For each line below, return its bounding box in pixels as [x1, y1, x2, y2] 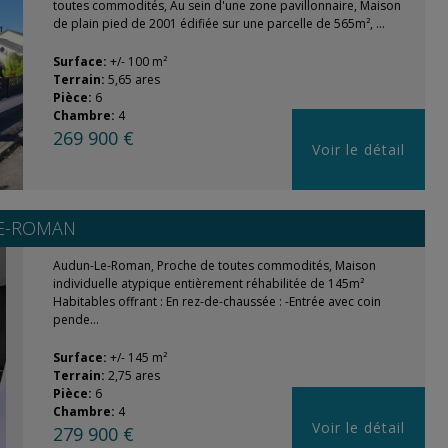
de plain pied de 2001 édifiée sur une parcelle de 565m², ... [52, 15, 385, 32]
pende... [52, 311, 99, 328]
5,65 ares [107, 71, 160, 88]
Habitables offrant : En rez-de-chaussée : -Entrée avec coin [52, 293, 381, 310]
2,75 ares [107, 367, 160, 384]
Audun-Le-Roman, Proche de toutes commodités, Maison [52, 257, 376, 274]
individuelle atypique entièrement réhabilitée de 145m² [52, 275, 364, 292]
